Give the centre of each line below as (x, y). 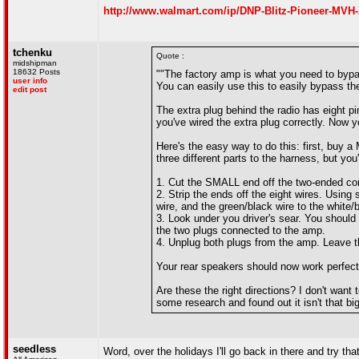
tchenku (32, 52)
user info (30, 81)
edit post (30, 89)
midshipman (35, 63)
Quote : (170, 56)
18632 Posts (36, 72)
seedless (34, 349)
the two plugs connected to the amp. (241, 230)
